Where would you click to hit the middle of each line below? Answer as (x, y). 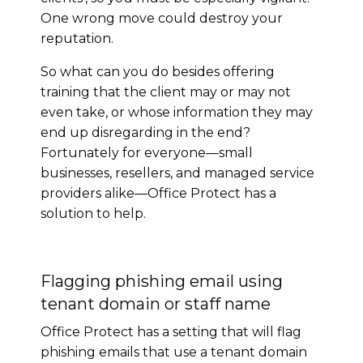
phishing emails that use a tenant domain (174, 352)
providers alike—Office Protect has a (158, 193)
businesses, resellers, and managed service (177, 173)
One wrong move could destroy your (162, 18)
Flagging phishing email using (162, 281)
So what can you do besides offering (158, 71)
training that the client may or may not (166, 92)
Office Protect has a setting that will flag (171, 331)
